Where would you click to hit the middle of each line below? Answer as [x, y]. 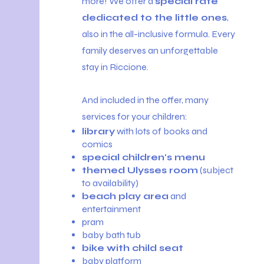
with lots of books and [161, 131]
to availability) [110, 183]
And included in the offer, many [146, 100]
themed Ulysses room [140, 170]
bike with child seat [133, 248]
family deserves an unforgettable [150, 50]
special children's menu [144, 157]
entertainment [112, 209]
